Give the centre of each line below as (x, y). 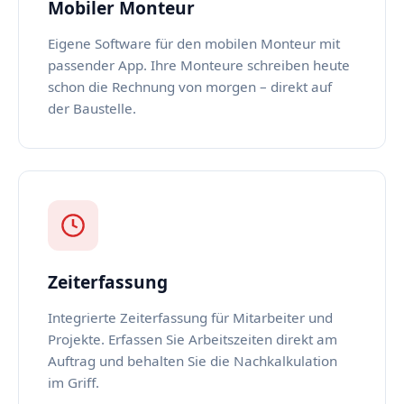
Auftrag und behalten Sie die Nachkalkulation (193, 361)
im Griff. (73, 382)
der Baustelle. (92, 108)
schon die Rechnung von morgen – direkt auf (190, 87)
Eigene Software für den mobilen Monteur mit (194, 43)
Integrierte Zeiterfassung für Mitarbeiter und (190, 317)
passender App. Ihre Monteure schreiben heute (199, 65)
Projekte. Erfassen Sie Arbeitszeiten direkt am (193, 339)
